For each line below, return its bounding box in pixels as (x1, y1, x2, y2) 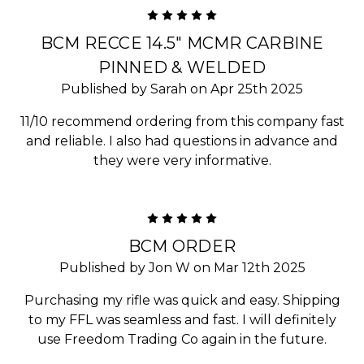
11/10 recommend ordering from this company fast (19, 113, 344, 129)
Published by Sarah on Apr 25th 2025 (61, 80, 303, 97)
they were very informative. (93, 152, 271, 168)
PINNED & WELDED (97, 57, 266, 77)
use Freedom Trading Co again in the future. (37, 331, 327, 347)
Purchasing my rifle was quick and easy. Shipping (24, 292, 340, 308)
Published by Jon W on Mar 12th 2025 (58, 259, 305, 275)
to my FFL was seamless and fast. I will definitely (28, 311, 336, 327)
